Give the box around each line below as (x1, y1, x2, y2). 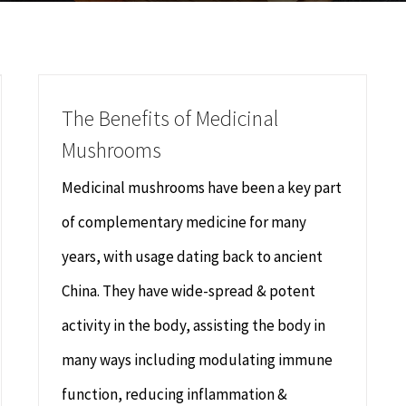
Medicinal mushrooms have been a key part (62, 178, 342, 198)
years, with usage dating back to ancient (62, 246, 323, 266)
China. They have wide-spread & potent (62, 281, 315, 301)
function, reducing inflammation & (62, 384, 287, 404)
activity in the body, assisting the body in (62, 315, 325, 335)
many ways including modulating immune (62, 350, 333, 370)
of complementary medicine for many (62, 212, 306, 232)
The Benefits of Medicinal (62, 104, 278, 132)
